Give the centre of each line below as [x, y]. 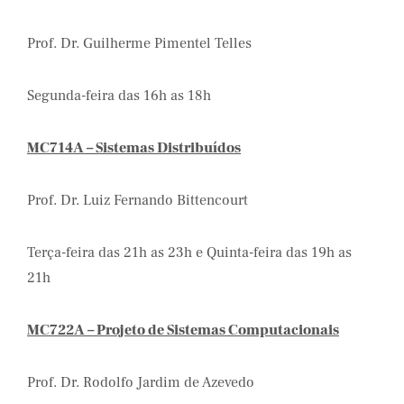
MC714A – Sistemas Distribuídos [134, 148]
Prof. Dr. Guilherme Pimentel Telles [139, 43]
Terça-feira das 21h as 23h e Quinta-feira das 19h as [189, 252]
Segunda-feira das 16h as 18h [119, 96]
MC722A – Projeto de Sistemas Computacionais [183, 330]
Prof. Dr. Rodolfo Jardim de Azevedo [141, 382]
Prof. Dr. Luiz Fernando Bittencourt [138, 200]
